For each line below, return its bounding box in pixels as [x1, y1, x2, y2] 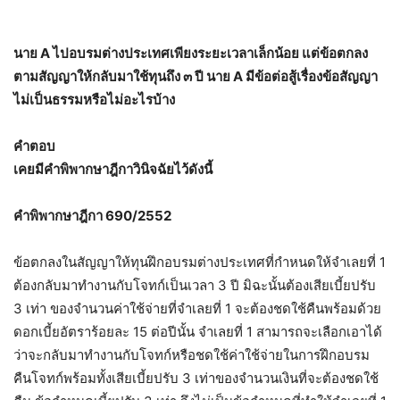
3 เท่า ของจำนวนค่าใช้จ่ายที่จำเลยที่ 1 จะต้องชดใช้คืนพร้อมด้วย [13, 299, 381, 317]
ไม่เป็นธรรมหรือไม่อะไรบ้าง [13, 90, 175, 108]
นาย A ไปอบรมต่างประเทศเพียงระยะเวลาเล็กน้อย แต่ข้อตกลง [13, 44, 368, 62]
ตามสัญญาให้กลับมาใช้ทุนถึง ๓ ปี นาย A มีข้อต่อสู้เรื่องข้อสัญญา [13, 67, 378, 85]
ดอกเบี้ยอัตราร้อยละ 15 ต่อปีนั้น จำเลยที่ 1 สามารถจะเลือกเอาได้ [13, 322, 382, 340]
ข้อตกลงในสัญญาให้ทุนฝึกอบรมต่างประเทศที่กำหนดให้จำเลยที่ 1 [13, 253, 386, 271]
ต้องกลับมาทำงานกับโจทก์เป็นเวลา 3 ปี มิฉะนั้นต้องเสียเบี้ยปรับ [13, 276, 376, 294]
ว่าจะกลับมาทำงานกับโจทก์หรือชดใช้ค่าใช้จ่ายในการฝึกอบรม [13, 346, 370, 363]
